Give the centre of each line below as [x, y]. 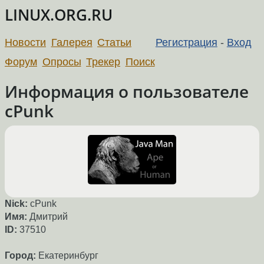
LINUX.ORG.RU [59, 15]
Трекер [103, 62]
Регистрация [186, 42]
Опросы [62, 62]
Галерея [72, 42]
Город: [20, 256]
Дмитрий [49, 217]
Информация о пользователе [127, 91]
